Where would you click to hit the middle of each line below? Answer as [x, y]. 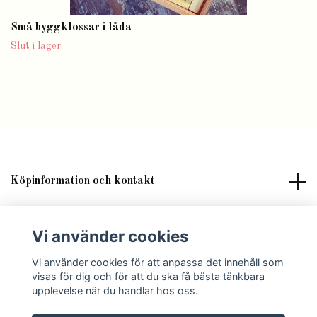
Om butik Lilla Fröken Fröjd [82, 222]
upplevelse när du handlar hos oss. [115, 290]
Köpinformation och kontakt [83, 181]
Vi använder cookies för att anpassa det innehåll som [157, 262]
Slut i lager [36, 46]
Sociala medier [48, 262]
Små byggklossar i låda [71, 28]
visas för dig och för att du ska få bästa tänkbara [148, 276]
